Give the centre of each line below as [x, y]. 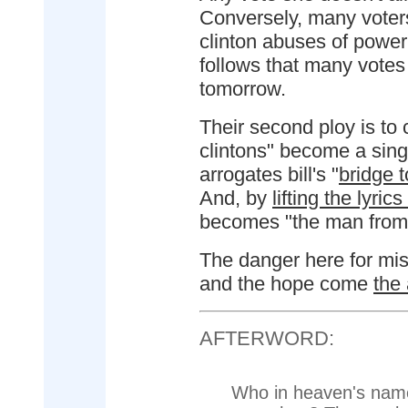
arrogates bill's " [269, 174]
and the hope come [286, 284]
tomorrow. [243, 89]
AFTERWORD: [267, 338]
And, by [236, 198]
